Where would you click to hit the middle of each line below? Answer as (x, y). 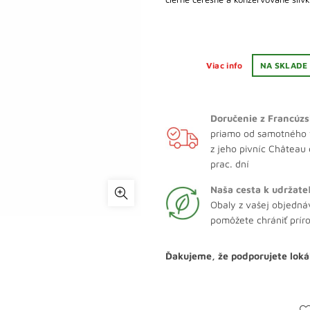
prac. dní (230, 164)
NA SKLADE (284, 65)
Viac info (225, 65)
